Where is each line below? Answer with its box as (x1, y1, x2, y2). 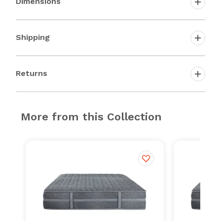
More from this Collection (21, 110, 162, 123)
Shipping (16, 32, 50, 42)
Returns (16, 68, 47, 78)
